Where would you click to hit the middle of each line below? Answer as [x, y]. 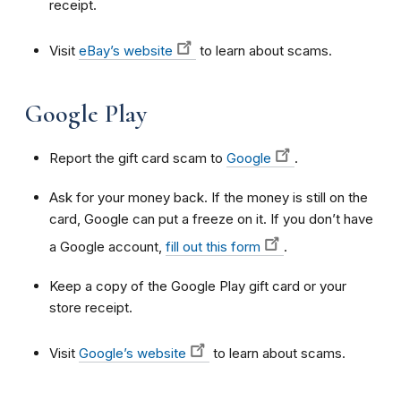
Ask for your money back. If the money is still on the [209, 197]
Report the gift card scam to [138, 158]
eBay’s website [126, 50]
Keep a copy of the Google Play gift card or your [198, 286]
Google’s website [132, 353]
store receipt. [91, 307]
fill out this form [213, 246]
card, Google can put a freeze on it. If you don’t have [211, 218]
